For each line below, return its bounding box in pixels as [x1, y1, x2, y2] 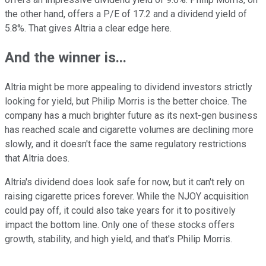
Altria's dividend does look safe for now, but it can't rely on [5, 176, 245, 188]
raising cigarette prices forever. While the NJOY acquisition [5, 191, 249, 202]
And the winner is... [5, 49, 126, 66]
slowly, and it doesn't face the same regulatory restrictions [5, 138, 246, 150]
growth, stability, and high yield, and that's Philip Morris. [5, 233, 232, 245]
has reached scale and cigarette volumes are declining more [5, 124, 254, 136]
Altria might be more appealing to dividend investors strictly [5, 81, 252, 93]
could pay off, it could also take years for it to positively [5, 205, 236, 217]
